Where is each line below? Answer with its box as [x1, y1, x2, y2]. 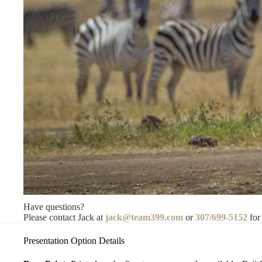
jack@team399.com [105, 212, 185, 222]
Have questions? [23, 201, 84, 212]
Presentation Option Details [23, 236, 125, 246]
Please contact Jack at [23, 212, 105, 222]
